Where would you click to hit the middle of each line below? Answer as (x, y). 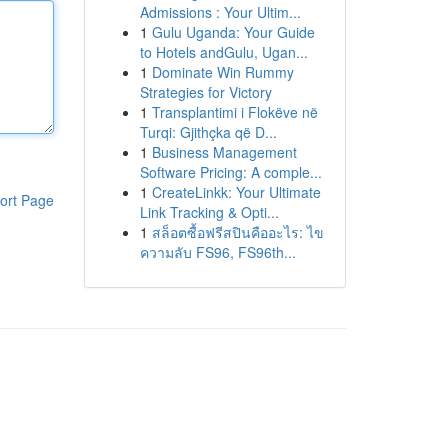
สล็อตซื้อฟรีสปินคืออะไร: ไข (237, 232)
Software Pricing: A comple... (230, 172)
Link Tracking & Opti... (209, 212)
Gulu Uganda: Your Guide (233, 32)
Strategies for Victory (205, 92)
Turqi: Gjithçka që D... (208, 132)
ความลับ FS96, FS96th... (217, 252)
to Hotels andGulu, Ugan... (223, 52)
